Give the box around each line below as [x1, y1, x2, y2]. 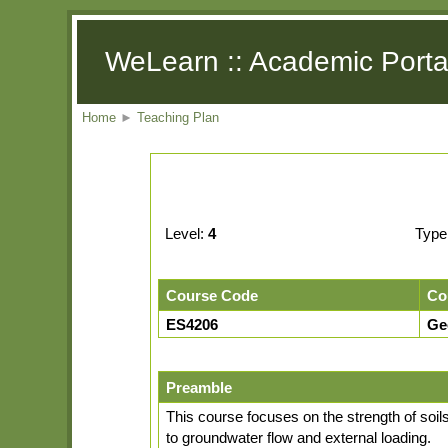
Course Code [166, 287, 259, 305]
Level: [165, 225, 209, 243]
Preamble [166, 379, 233, 397]
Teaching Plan [137, 110, 220, 126]
